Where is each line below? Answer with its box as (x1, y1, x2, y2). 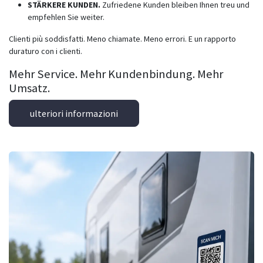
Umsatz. (9, 80, 52, 96)
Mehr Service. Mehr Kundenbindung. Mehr (9, 66, 223, 82)
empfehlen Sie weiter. (28, 12, 106, 23)
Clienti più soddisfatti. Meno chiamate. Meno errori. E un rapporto (9, 33, 236, 45)
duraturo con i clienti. (9, 46, 82, 57)
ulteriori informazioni (30, 107, 119, 119)
